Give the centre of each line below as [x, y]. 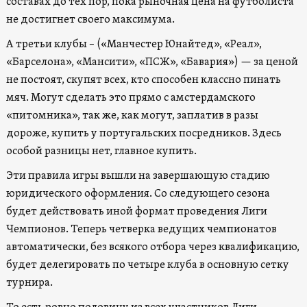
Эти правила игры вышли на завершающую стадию [138, 176]
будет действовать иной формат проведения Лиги [136, 211]
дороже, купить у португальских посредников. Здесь [144, 133]
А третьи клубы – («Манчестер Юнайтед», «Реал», [134, 44]
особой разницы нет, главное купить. [101, 151]
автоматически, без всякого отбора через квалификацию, [152, 247]
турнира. [29, 283]
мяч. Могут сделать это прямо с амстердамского [131, 98]
